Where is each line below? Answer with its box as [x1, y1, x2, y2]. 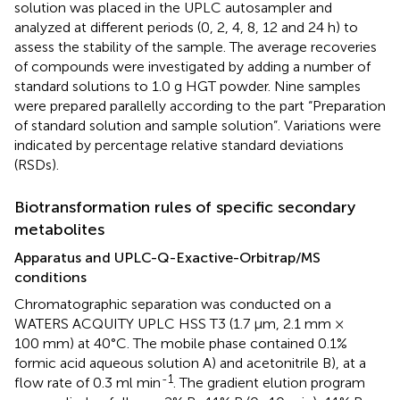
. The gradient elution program [173, 374, 365, 392]
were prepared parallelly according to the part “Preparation [14, 97, 386, 115]
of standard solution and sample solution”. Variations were [14, 117, 381, 135]
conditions [14, 269, 87, 287]
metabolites [14, 220, 104, 240]
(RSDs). [14, 156, 59, 174]
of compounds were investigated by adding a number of [14, 58, 371, 76]
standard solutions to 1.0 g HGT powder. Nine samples [14, 78, 361, 96]
